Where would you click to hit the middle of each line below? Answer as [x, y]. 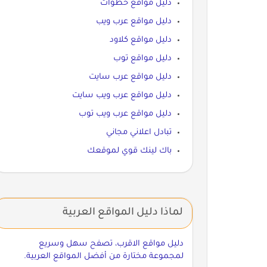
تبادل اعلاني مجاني [139, 132]
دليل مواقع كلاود [140, 40]
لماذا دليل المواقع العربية [122, 213]
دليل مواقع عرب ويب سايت [122, 95]
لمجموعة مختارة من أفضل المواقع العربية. [103, 256]
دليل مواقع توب [142, 58]
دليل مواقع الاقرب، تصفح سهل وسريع [111, 244]
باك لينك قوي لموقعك [129, 151]
